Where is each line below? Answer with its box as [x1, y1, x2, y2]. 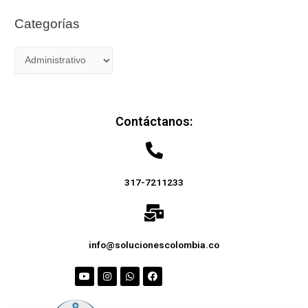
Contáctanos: [115, 114, 193, 129]
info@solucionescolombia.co [89, 239, 219, 251]
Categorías [14, 16, 80, 32]
